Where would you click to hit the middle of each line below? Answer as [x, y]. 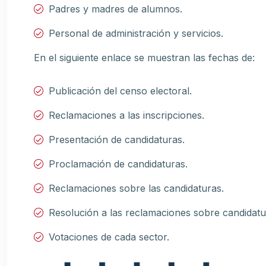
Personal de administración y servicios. [136, 33]
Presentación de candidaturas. [117, 140]
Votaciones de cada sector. [109, 237]
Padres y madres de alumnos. [115, 9]
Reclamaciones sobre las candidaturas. [136, 188]
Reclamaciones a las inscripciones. [126, 115]
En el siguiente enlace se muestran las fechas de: [144, 58]
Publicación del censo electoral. [120, 91]
